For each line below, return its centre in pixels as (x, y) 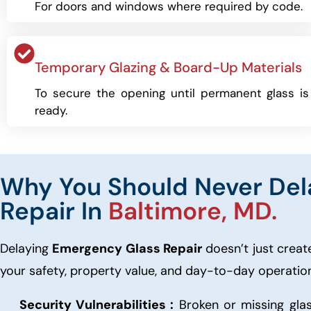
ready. (51, 110)
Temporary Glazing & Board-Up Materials (168, 67)
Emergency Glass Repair (127, 249)
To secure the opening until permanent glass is (172, 93)
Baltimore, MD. (193, 211)
